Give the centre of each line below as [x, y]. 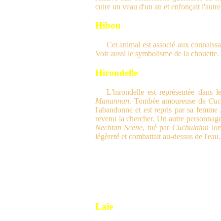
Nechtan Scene [119, 127]
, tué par [157, 127]
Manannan [112, 101]
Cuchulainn [191, 127]
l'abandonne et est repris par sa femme [158, 110]
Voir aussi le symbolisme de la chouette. [157, 54]
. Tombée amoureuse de [169, 101]
